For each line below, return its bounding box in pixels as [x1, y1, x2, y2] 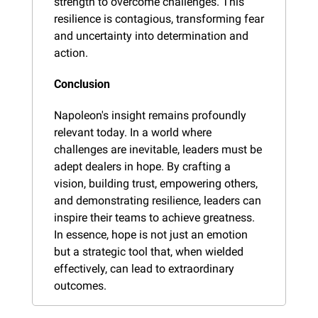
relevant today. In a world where [54, 125, 212, 139]
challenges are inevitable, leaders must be [54, 142, 262, 156]
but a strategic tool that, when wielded [54, 244, 243, 258]
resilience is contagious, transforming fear [54, 11, 264, 26]
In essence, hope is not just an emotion [54, 227, 248, 241]
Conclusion [54, 77, 110, 91]
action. [54, 45, 88, 60]
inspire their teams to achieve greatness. [54, 210, 255, 224]
